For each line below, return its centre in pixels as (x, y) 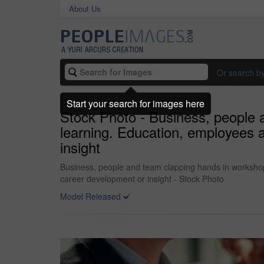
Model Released (90, 196)
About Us (85, 9)
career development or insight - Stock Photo (142, 179)
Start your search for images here (136, 103)
